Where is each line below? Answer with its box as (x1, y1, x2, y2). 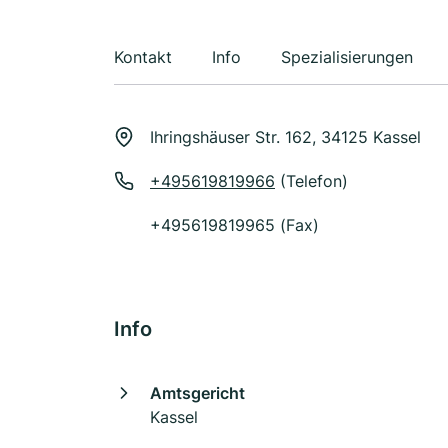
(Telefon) (275, 171, 348, 191)
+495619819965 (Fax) (150, 215, 319, 235)
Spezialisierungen (281, 47, 413, 67)
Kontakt (114, 47, 172, 67)
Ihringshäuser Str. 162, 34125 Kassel (150, 127, 421, 147)
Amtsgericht (150, 383, 245, 403)
